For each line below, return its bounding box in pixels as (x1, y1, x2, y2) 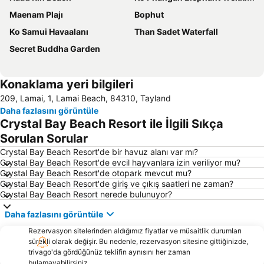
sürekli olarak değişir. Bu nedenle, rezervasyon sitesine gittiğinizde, (28, 237, 248, 246)
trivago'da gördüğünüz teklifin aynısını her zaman (28, 247, 190, 257)
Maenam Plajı (9, 9, 63, 20)
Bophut (134, 9, 164, 20)
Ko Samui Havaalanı (9, 27, 88, 37)
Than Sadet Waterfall (134, 27, 218, 37)
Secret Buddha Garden (9, 44, 100, 54)
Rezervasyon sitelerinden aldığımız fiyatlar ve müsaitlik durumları (28, 226, 242, 236)
